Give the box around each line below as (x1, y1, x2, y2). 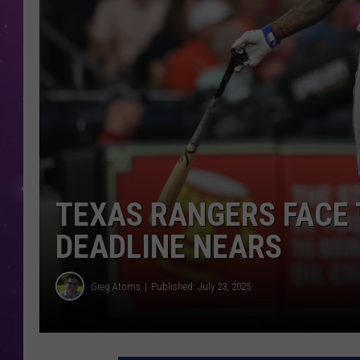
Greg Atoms (91, 280, 141, 292)
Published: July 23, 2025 (151, 280, 251, 292)
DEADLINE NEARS (55, 228, 282, 267)
